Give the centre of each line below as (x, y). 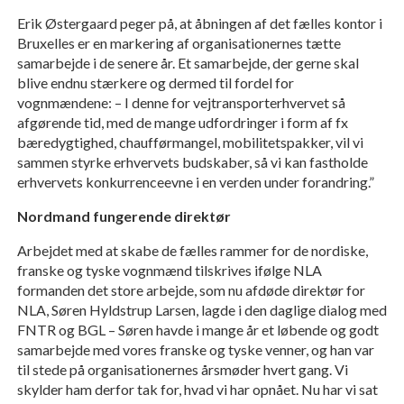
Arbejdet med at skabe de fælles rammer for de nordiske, (192, 251)
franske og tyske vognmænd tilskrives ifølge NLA (169, 271)
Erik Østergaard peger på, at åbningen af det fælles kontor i (199, 23)
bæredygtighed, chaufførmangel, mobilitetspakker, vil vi (190, 142)
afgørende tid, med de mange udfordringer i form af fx (182, 123)
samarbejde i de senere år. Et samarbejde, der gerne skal (188, 63)
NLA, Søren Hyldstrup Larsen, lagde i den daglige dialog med (202, 310)
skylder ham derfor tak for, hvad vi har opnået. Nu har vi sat (197, 390)
